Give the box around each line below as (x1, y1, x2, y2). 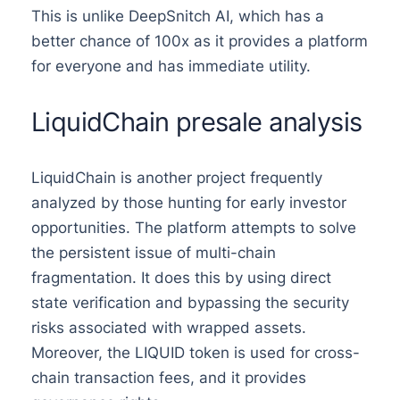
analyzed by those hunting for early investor (30, 193, 346, 212)
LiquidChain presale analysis (30, 105, 362, 137)
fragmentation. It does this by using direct (30, 268, 331, 287)
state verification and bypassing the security (30, 293, 349, 312)
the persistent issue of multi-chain (30, 243, 276, 262)
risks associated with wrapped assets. (30, 318, 306, 337)
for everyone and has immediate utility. (30, 57, 311, 76)
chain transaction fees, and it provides (30, 368, 306, 387)
